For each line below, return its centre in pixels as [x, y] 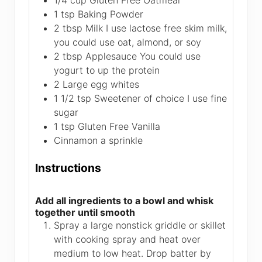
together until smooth [85, 212]
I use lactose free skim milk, [166, 28]
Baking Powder [111, 14]
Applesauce [111, 56]
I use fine [207, 99]
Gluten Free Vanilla [119, 127]
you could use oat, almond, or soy [127, 42]
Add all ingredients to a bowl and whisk [124, 200]
